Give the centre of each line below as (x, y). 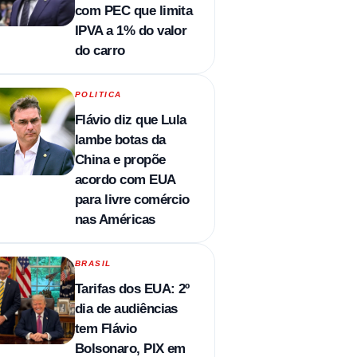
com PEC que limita (133, 10)
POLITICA (98, 94)
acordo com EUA (125, 179)
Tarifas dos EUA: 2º (132, 288)
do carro (100, 50)
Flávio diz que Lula (130, 120)
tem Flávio (106, 328)
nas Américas (115, 219)
